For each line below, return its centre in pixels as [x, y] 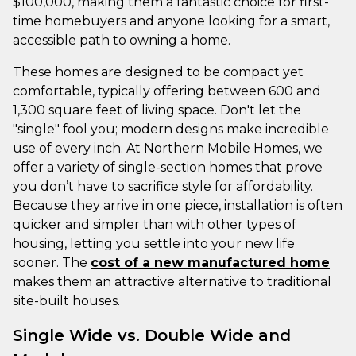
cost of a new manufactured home [210, 262]
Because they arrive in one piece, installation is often [178, 205]
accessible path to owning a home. [122, 40]
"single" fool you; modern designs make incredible [171, 129]
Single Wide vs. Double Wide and [152, 335]
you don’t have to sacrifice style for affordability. [163, 186]
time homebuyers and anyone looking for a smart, [171, 21]
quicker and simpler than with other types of [155, 224]
